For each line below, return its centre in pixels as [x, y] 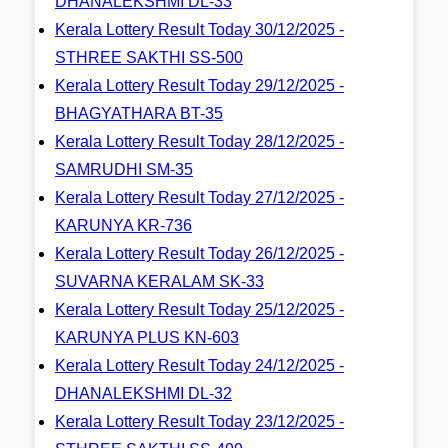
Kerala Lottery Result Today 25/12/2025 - [199, 309]
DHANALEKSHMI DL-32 [143, 393]
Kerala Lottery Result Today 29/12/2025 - [199, 85]
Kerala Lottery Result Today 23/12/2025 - [199, 421]
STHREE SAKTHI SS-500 [149, 57]
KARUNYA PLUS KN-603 [147, 337]
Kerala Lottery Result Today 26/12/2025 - [199, 253]
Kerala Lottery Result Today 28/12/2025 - [199, 141]
